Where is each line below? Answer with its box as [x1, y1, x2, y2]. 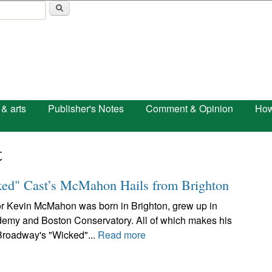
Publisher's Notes [48, 101, 124, 115]
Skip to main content [78, 2, 165, 16]
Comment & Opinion [146, 101, 233, 115]
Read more [98, 228, 146, 242]
